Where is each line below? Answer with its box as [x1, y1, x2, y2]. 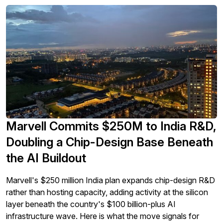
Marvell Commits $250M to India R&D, [6, 119, 217, 134]
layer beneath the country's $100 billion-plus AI [6, 199, 176, 210]
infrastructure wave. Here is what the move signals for [6, 211, 199, 222]
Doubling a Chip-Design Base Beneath [6, 135, 213, 150]
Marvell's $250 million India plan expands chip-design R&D [6, 175, 215, 186]
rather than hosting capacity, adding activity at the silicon [6, 187, 208, 198]
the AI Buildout [6, 151, 86, 166]
